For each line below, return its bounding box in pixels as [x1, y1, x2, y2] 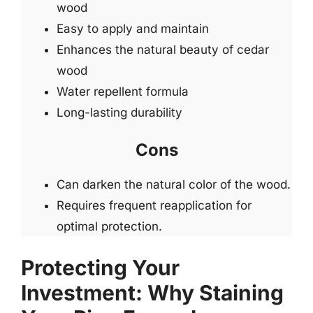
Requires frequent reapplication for [57, 198, 252, 212]
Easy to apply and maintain [57, 21, 209, 36]
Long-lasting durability [57, 105, 182, 119]
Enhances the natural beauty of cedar [57, 42, 269, 57]
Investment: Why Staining [21, 279, 284, 305]
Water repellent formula [57, 84, 189, 99]
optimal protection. [57, 219, 162, 233]
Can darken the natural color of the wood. [57, 177, 291, 191]
